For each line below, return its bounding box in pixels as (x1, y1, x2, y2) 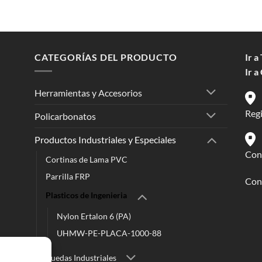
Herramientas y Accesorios (35, 87, 142, 99)
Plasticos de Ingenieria (46, 190, 127, 201)
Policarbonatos (35, 111, 96, 122)
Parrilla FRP (46, 171, 90, 181)
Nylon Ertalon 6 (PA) (57, 211, 131, 221)
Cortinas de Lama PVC (46, 154, 127, 164)
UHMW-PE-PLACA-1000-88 (57, 227, 161, 238)
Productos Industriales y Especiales (35, 133, 176, 145)
